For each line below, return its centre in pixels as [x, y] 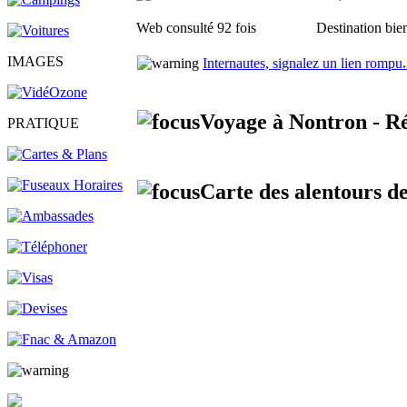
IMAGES [35, 61]
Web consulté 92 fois [196, 28]
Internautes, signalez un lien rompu [303, 63]
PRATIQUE [43, 123]
